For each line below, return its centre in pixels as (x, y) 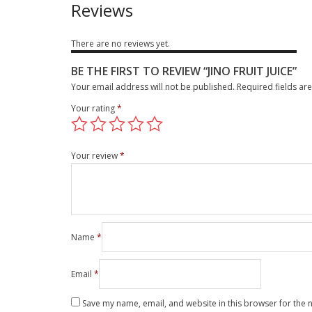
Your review (95, 155)
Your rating (94, 108)
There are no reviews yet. (120, 43)
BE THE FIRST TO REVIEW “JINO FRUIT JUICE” (184, 71)
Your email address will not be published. (153, 86)
